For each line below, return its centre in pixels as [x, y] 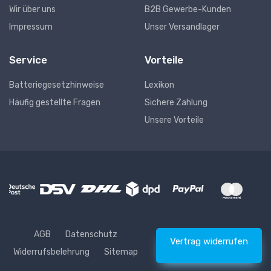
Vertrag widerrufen [209, 241]
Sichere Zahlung [176, 103]
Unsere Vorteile [174, 120]
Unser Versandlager [182, 27]
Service [28, 60]
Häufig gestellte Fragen [55, 103]
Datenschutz [91, 234]
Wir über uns [32, 9]
